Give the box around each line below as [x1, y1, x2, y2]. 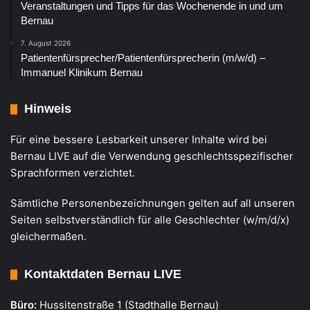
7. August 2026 [21, 39, 71, 48]
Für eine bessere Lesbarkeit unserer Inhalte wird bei [10, 133, 267, 147]
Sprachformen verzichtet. [10, 166, 135, 180]
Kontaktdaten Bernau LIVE [24, 267, 181, 282]
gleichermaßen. [10, 230, 86, 244]
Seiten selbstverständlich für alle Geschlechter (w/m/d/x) [10, 213, 289, 227]
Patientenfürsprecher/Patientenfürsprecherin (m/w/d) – [21, 52, 265, 64]
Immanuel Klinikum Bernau [21, 66, 143, 79]
